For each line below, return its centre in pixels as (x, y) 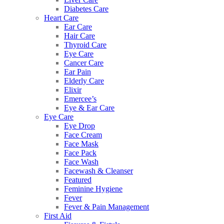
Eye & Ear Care (89, 108)
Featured (78, 180)
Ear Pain (77, 72)
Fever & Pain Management (106, 207)
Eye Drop (79, 126)
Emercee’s (80, 99)
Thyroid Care (85, 45)
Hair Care (79, 36)
